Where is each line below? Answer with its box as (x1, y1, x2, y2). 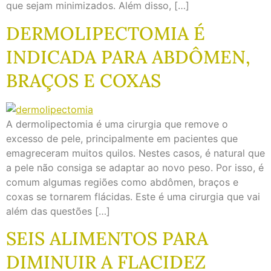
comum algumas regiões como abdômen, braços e (6, 175, 238, 188)
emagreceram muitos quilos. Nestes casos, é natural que (6, 146, 265, 159)
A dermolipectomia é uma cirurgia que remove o (6, 117, 228, 130)
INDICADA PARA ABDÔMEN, (6, 45, 250, 68)
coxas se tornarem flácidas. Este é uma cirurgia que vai (6, 190, 260, 203)
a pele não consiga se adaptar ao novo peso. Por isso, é (6, 161, 264, 174)
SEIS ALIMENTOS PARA (6, 226, 208, 250)
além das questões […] (6, 204, 110, 217)
